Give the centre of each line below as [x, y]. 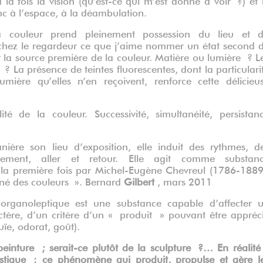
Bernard [104, 181]
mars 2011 [188, 181]
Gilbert [141, 181]
